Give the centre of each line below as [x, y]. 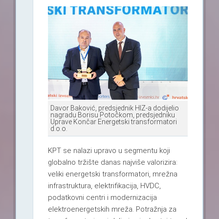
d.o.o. [59, 129]
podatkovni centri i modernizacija [102, 198]
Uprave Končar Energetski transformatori [113, 122]
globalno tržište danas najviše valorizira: [112, 163]
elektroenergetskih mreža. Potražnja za [112, 209]
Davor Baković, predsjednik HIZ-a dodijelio [114, 108]
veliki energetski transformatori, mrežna [112, 174]
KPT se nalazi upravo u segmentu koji [109, 151]
